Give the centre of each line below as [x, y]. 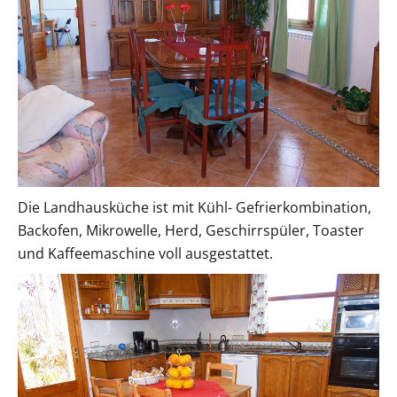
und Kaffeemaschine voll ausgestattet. [145, 253]
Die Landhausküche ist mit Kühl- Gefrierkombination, [195, 207]
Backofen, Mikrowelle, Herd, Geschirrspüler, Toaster [191, 230]
